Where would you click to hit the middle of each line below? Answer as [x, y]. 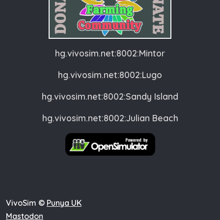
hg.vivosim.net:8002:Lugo [110, 74]
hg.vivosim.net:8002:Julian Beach [110, 118]
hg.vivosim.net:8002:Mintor [110, 53]
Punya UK [64, 203]
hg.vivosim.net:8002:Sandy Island [110, 96]
